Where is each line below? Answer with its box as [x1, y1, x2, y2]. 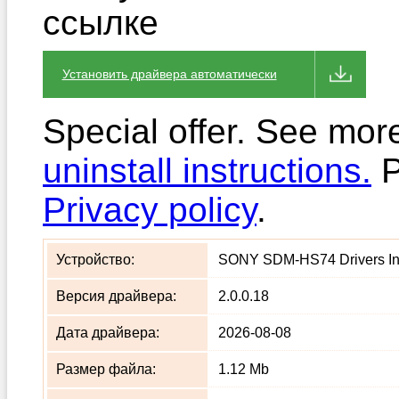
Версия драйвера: [56, 289, 176, 304]
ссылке [43, 4, 159, 42]
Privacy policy [43, 191, 256, 229]
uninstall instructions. [43, 151, 371, 190]
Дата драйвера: [56, 325, 159, 340]
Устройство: [56, 252, 134, 267]
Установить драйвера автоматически [61, 67, 277, 81]
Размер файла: [56, 362, 156, 377]
